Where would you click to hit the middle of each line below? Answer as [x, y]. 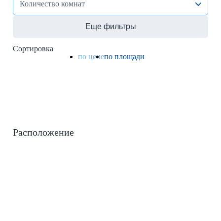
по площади [124, 56]
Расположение [43, 132]
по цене [91, 56]
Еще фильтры [110, 26]
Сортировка [33, 48]
